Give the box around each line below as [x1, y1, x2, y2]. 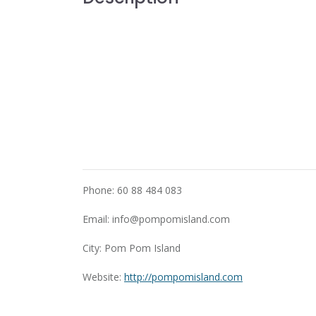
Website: [83, 270, 124, 284]
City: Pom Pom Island [83, 241, 181, 255]
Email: [83, 212, 112, 226]
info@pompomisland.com [112, 212, 230, 226]
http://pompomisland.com [124, 270, 243, 284]
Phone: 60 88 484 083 [83, 183, 182, 197]
